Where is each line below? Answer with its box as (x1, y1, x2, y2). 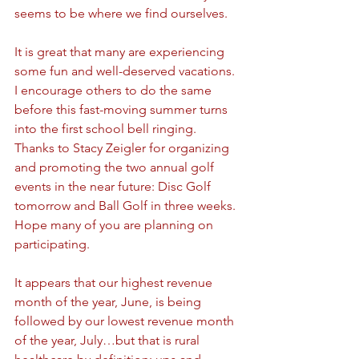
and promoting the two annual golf (14, 159, 217, 175)
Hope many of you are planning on (14, 217, 216, 233)
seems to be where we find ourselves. (14, 6, 228, 22)
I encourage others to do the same (14, 83, 215, 99)
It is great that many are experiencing (14, 44, 228, 60)
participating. (14, 236, 90, 252)
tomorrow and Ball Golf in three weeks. (14, 198, 239, 214)
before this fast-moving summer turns (14, 102, 231, 118)
